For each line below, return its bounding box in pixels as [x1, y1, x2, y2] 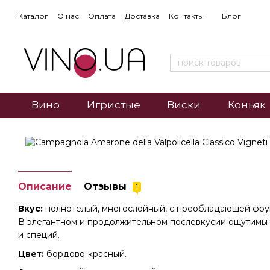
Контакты [169, 11, 204, 20]
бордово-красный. [44, 248, 127, 259]
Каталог [18, 11, 48, 20]
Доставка [125, 11, 160, 20]
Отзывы [84, 181, 130, 193]
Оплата [88, 11, 116, 20]
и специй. [18, 230, 60, 241]
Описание [18, 181, 72, 193]
